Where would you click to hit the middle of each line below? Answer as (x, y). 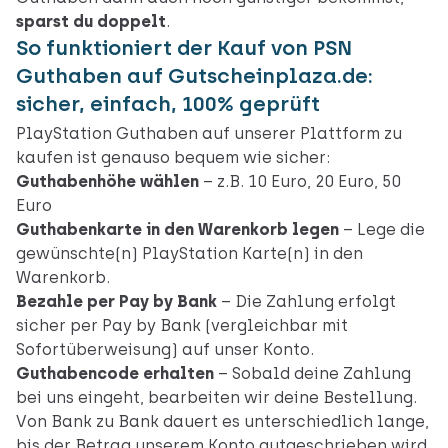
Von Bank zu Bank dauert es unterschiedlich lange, (222, 422)
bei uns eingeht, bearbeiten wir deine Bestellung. (216, 398)
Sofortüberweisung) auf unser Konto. (165, 350)
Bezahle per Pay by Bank (118, 302)
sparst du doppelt (91, 22)
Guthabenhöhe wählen (107, 182)
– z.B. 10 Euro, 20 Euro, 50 (300, 182)
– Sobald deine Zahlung (312, 374)
